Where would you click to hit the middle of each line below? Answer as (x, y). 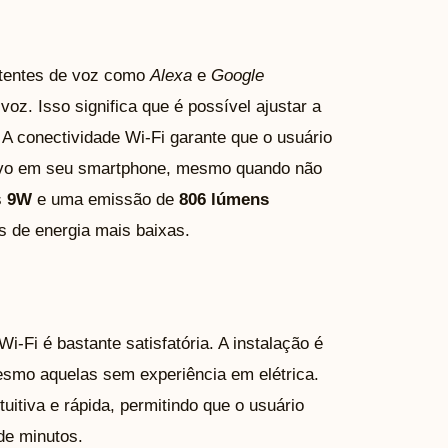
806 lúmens (224, 200)
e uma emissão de (105, 200)
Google (237, 76)
